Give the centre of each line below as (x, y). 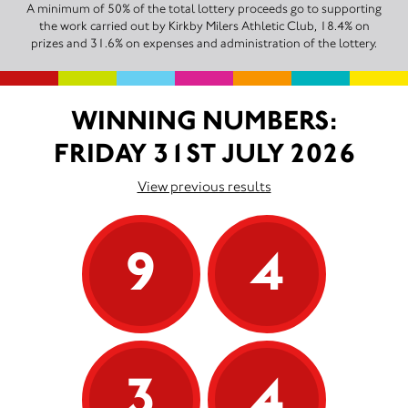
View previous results (204, 186)
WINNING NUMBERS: (204, 120)
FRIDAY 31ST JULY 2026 (204, 153)
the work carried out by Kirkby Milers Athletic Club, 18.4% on (204, 26)
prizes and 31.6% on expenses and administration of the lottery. (204, 43)
